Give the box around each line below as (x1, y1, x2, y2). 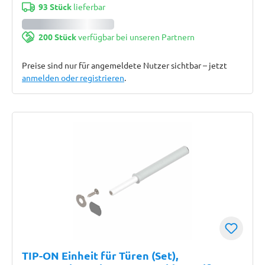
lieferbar (71, 1, 105, 12)
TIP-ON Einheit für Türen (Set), (22, 248, 178, 262)
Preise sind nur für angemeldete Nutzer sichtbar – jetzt (22, 60, 227, 70)
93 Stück (38, 1, 72, 12)
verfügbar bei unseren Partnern (76, 31, 195, 42)
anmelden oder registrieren (22, 72, 124, 83)
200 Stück (38, 31, 76, 42)
